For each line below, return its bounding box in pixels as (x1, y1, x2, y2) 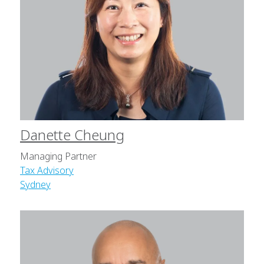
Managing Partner (20, 150, 97, 163)
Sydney (20, 178, 51, 191)
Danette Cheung (20, 125, 124, 144)
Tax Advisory (20, 164, 74, 177)
